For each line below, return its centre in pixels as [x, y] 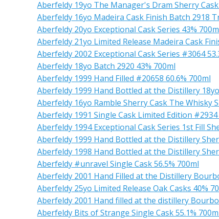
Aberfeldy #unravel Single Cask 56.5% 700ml [118, 164]
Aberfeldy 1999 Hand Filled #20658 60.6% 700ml [124, 78]
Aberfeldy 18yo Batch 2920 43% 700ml [106, 66]
